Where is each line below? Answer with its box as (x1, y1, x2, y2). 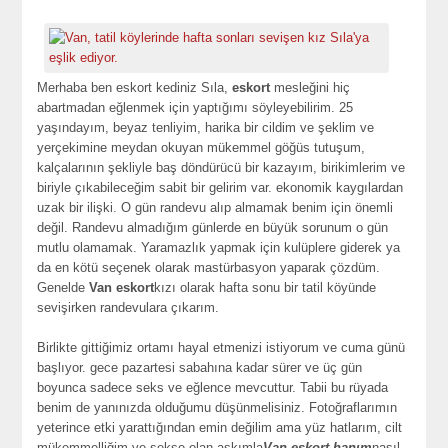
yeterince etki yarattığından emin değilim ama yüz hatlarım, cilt (37, 420, 403, 435)
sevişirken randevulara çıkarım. (37, 300, 220, 315)
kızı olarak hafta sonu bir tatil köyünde (154, 280, 377, 295)
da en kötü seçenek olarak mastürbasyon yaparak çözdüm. (37, 260, 381, 275)
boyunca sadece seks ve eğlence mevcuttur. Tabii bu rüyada (37, 380, 389, 395)
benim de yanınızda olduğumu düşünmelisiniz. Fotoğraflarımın (37, 400, 398, 415)
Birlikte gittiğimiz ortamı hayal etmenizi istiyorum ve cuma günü (37, 340, 406, 355)
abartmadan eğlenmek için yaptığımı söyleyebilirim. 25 (37, 100, 354, 115)
